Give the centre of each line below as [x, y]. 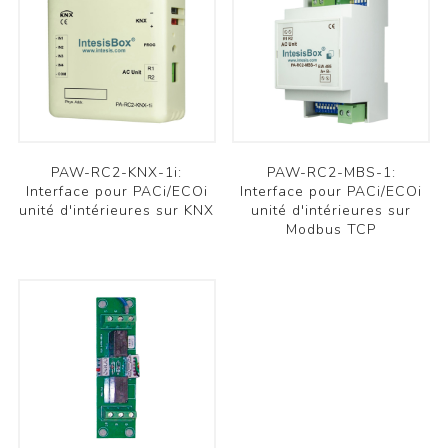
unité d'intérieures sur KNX [117, 211]
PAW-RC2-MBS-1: [331, 173]
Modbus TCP [331, 230]
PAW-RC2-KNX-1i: [117, 173]
